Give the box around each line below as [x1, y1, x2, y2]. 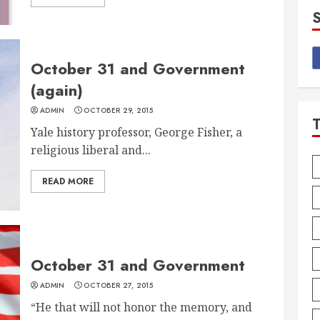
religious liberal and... [31, 141, 151, 158]
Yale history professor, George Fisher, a [31, 124, 243, 140]
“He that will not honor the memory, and [31, 299, 253, 315]
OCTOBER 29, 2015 [84, 104, 154, 116]
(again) [31, 78, 84, 101]
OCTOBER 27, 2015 [84, 279, 154, 291]
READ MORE [42, 174, 94, 188]
